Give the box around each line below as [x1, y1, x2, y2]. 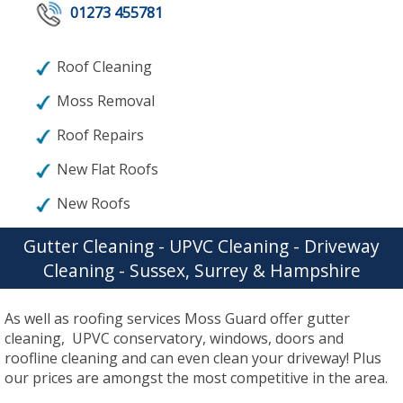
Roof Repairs [57, 125, 144, 146]
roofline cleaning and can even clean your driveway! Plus [4, 348, 381, 369]
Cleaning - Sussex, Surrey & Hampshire [42, 258, 361, 283]
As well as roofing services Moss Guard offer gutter [4, 309, 350, 329]
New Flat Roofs [57, 159, 158, 180]
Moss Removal [57, 91, 155, 112]
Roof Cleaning [57, 57, 152, 77]
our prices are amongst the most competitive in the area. [4, 368, 388, 389]
